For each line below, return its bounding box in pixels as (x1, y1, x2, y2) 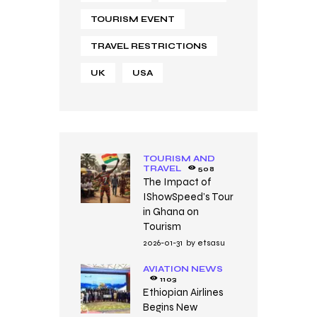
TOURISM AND (142, 153, 215, 163)
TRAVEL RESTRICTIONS (91, 40, 207, 51)
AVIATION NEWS (142, 263, 223, 274)
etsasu (197, 237, 225, 248)
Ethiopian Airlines (142, 285, 224, 299)
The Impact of (142, 175, 212, 188)
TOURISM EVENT (91, 13, 175, 24)
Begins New (142, 300, 197, 313)
